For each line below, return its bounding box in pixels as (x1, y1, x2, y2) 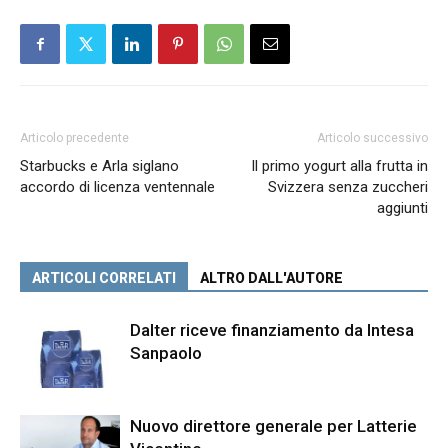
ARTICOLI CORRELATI (32, 270, 176, 286)
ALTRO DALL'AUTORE (200, 270, 343, 286)
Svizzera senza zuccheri (268, 178, 428, 196)
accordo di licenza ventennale (20, 178, 215, 196)
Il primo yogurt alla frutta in (251, 157, 428, 175)
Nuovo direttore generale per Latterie (130, 416, 417, 436)
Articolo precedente (20, 131, 129, 145)
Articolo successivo (317, 131, 428, 145)
